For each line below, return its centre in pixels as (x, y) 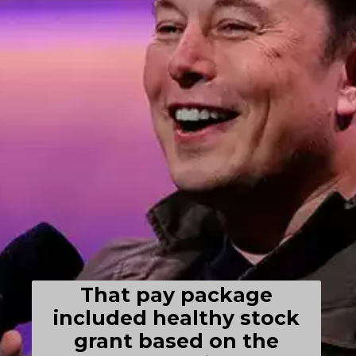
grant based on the (177, 341)
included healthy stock (177, 318)
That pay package (177, 295)
